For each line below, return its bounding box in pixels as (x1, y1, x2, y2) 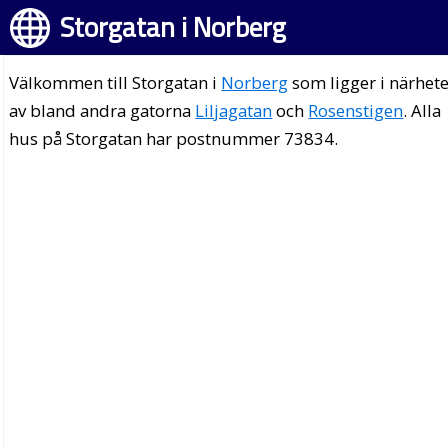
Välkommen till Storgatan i (9, 71, 222, 94)
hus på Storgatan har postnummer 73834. (9, 127, 339, 150)
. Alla (403, 99, 442, 122)
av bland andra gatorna (9, 99, 196, 122)
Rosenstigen (308, 99, 404, 122)
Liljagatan (195, 99, 273, 122)
